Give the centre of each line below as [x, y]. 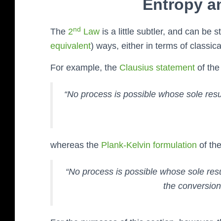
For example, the [85, 68]
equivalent [71, 46]
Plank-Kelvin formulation [149, 145]
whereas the [76, 145]
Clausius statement [157, 68]
